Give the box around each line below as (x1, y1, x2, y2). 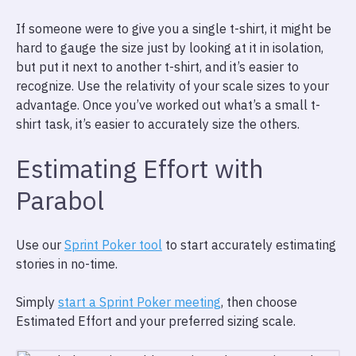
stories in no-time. (16, 256, 118, 272)
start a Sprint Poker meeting (58, 294, 221, 310)
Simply (16, 294, 58, 310)
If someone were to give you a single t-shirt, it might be (16, 21, 331, 37)
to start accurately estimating (162, 237, 336, 253)
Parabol (16, 184, 104, 217)
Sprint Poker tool (64, 237, 162, 253)
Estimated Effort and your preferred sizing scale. (16, 313, 296, 329)
